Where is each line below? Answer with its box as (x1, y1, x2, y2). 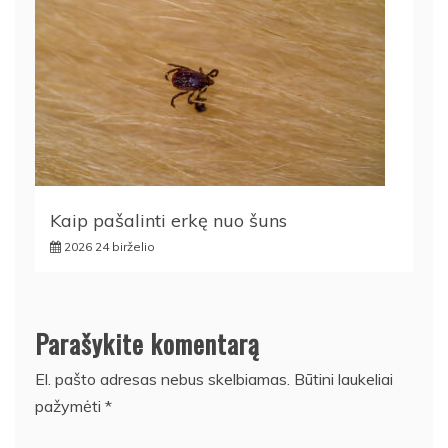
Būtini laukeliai (294, 368, 393, 389)
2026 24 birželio (64, 238, 155, 254)
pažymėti (35, 395, 105, 416)
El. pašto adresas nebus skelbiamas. (35, 368, 290, 389)
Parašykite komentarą (35, 323, 260, 363)
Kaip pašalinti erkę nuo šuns (50, 208, 287, 232)
